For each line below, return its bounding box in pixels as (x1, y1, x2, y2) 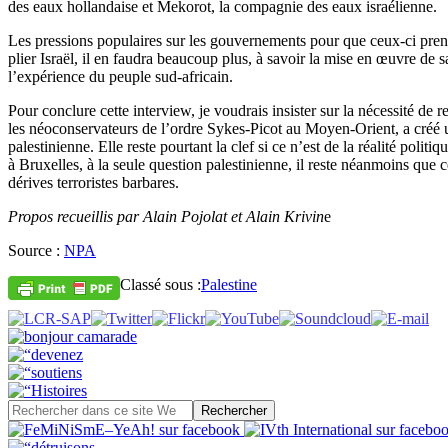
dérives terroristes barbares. (8, 173, 179, 191)
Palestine (201, 275, 257, 293)
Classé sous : (120, 275, 201, 293)
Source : (8, 241, 64, 259)
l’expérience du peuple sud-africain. (8, 67, 233, 85)
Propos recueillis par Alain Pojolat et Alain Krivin (8, 207, 324, 225)
